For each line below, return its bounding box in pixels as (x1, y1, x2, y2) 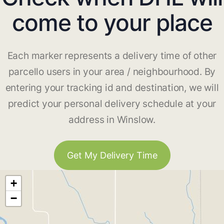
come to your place (11, 8, 212, 37)
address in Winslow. (68, 114, 156, 126)
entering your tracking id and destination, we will (5, 82, 219, 94)
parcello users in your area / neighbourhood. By (8, 66, 216, 78)
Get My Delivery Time (66, 150, 157, 161)
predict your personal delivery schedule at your (7, 98, 216, 110)
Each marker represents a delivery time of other (7, 50, 217, 62)
